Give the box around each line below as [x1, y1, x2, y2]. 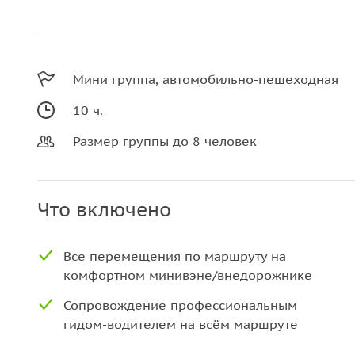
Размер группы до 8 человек [73, 133, 257, 149]
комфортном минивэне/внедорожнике [63, 267, 312, 283]
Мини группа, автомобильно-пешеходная [73, 71, 338, 87]
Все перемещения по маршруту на [63, 248, 286, 264]
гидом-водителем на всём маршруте [63, 316, 298, 332]
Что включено [37, 197, 171, 222]
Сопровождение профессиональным [63, 297, 297, 313]
